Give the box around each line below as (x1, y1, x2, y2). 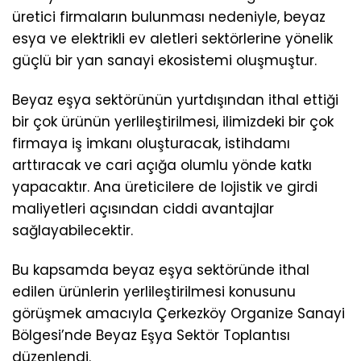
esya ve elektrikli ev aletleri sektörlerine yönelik (12, 28, 333, 48)
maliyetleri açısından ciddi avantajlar (12, 199, 274, 219)
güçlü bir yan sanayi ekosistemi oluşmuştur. (12, 50, 317, 70)
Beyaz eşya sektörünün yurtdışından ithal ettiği (12, 90, 338, 110)
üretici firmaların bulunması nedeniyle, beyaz (12, 6, 326, 27)
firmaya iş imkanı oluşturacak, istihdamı (12, 134, 290, 154)
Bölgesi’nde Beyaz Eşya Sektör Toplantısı (12, 326, 290, 346)
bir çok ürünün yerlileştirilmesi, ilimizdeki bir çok (12, 112, 334, 132)
